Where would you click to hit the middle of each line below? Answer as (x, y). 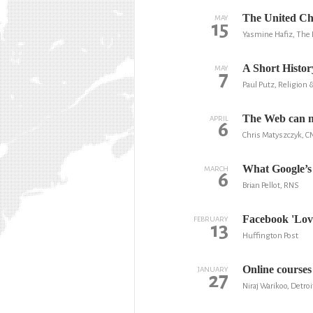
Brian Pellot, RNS (270, 185)
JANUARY (213, 269)
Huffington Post (270, 235)
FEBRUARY (211, 219)
